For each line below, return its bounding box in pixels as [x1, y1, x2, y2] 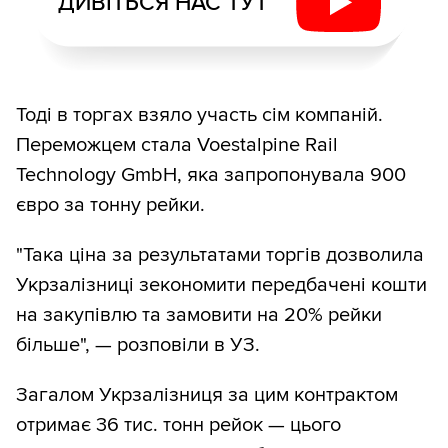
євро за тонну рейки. [16, 193, 205, 218]
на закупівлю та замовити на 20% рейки [16, 303, 382, 328]
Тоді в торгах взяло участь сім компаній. [16, 103, 383, 128]
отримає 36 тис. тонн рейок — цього [16, 413, 341, 438]
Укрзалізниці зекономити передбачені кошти [16, 273, 427, 298]
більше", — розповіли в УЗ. [16, 333, 260, 358]
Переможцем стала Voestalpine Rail [16, 133, 338, 158]
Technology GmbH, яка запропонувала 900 [16, 163, 406, 188]
